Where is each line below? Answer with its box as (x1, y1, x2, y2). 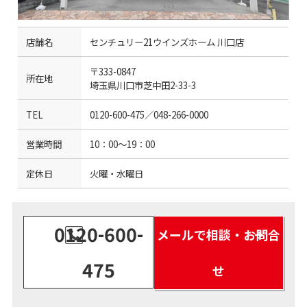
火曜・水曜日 (90, 167, 144, 180)
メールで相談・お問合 (156, 225, 280, 243)
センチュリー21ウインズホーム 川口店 (90, 35, 245, 49)
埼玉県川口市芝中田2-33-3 (90, 78, 197, 92)
